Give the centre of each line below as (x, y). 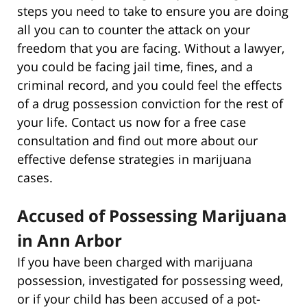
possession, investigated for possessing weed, (150, 280)
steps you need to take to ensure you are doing (153, 11)
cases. (35, 177)
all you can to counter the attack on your (134, 29)
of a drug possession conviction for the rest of (150, 103)
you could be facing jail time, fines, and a (135, 66)
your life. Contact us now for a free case (132, 122)
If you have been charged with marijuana (135, 261)
